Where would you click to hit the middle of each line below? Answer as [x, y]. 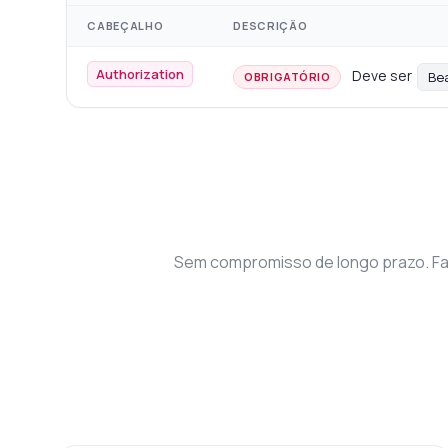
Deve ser [384, 76]
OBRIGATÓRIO [287, 77]
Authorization [140, 74]
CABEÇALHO [125, 26]
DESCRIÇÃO [270, 26]
